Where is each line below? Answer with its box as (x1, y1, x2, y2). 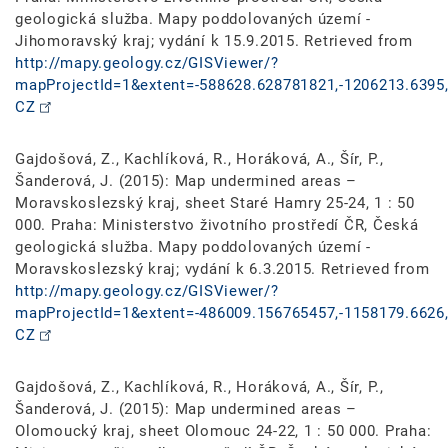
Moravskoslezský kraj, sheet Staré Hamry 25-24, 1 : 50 (15, 193, 415, 212)
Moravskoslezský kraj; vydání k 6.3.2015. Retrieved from (15, 259, 430, 278)
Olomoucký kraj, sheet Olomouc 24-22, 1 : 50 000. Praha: (15, 421, 432, 440)
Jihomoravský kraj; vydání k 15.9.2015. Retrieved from (15, 31, 413, 50)
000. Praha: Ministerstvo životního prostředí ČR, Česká (15, 215, 419, 234)
